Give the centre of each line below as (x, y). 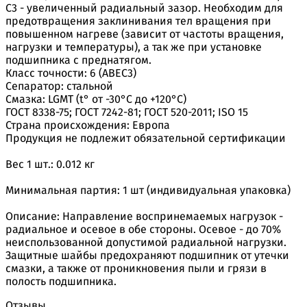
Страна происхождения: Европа (88, 125)
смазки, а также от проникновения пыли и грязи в (136, 268)
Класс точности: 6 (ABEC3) (71, 73)
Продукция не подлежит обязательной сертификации (146, 138)
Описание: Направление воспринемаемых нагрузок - (144, 216)
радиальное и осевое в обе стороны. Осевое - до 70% (143, 229)
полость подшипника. (61, 281)
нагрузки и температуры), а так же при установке (134, 47)
